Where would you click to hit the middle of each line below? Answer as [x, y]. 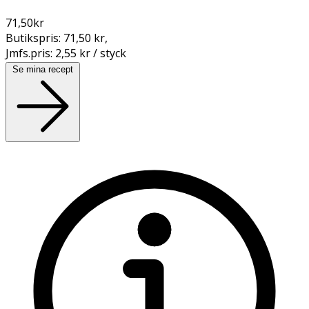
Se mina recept [43, 69]
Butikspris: [34, 38]
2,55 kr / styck [91, 53]
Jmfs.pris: [30, 53]
